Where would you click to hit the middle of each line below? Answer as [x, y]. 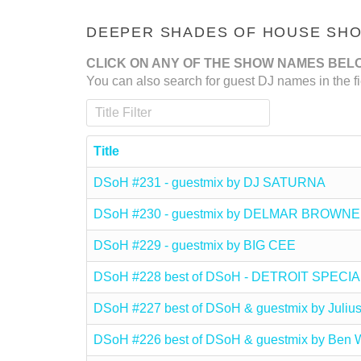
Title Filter [116, 108]
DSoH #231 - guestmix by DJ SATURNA [210, 183]
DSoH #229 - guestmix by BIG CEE [195, 245]
